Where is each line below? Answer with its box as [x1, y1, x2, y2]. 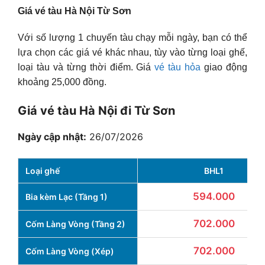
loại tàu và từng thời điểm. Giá [18, 62, 155, 73]
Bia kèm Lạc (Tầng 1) [25, 192, 108, 202]
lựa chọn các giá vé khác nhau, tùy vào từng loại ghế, [18, 47, 247, 58]
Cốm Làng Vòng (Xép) [25, 246, 114, 257]
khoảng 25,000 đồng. [18, 77, 106, 88]
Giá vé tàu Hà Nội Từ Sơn [18, 6, 131, 17]
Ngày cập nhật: [18, 131, 86, 143]
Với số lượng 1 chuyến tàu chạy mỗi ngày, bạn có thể [18, 33, 247, 43]
